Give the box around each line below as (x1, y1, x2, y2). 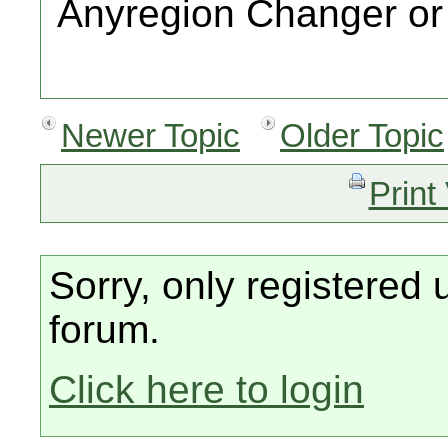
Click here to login (49, 368, 364, 411)
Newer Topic (61, 117, 240, 154)
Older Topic (280, 117, 444, 154)
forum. (49, 308, 160, 351)
